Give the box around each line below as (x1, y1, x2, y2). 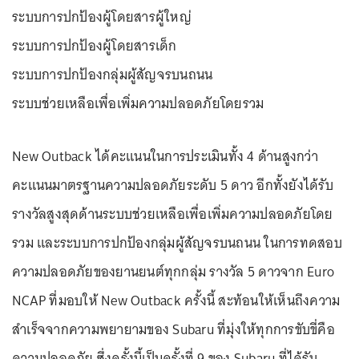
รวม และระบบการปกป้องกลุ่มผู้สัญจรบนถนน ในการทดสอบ (12, 230, 342, 255)
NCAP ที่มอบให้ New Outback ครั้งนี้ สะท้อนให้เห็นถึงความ (12, 288, 341, 313)
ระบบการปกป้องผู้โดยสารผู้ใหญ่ (12, 4, 195, 29)
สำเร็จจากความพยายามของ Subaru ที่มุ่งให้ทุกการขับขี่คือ (12, 317, 335, 341)
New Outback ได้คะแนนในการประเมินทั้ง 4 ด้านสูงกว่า (12, 143, 318, 168)
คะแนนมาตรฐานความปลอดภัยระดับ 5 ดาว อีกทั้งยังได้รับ (12, 172, 333, 197)
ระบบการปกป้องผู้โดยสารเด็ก (12, 33, 177, 58)
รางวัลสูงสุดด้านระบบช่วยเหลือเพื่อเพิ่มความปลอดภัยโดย (12, 201, 333, 226)
